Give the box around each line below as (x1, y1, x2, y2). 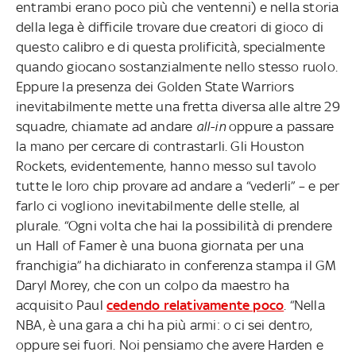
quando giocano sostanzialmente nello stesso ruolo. (16, 58, 338, 75)
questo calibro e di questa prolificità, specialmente (16, 38, 326, 55)
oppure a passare (225, 118, 335, 134)
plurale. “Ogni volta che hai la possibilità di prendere (16, 217, 332, 234)
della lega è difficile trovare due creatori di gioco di (16, 18, 323, 35)
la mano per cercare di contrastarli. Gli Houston (16, 137, 305, 154)
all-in (195, 118, 226, 134)
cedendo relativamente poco (106, 296, 284, 313)
